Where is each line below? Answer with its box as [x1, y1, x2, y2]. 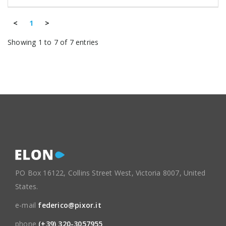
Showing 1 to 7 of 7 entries [8, 37, 99, 47]
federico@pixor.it [38, 200, 101, 210]
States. [15, 182, 38, 192]
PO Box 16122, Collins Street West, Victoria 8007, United [15, 168, 206, 178]
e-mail [15, 200, 38, 210]
